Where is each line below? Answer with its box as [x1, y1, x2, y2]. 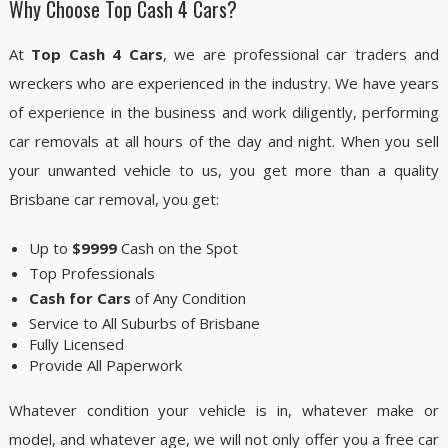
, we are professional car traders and [162, 44, 440, 65]
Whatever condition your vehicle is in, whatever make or [8, 400, 440, 421]
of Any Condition [130, 288, 246, 309]
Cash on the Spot [116, 238, 238, 259]
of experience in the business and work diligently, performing [8, 102, 440, 123]
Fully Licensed [28, 334, 124, 355]
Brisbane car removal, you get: [8, 189, 219, 210]
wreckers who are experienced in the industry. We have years [8, 73, 440, 94]
